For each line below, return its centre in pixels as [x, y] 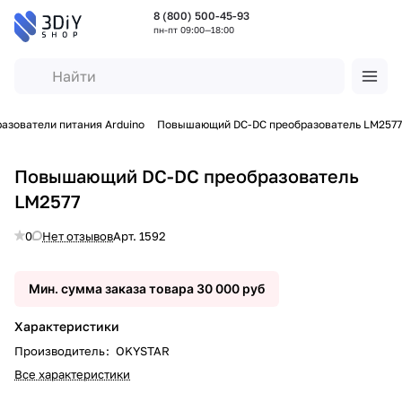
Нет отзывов [78, 236]
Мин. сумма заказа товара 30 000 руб [147, 288]
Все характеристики [72, 374]
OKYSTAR [141, 350]
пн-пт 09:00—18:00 [193, 29]
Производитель [61, 350]
